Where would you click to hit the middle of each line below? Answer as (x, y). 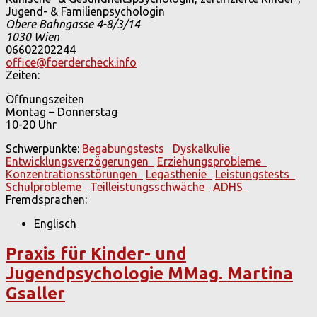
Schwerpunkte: (42, 148)
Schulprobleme (46, 186)
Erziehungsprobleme (212, 161)
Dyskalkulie (204, 148)
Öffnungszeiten (45, 99)
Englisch (55, 223)
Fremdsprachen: (46, 199)
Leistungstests (255, 174)
